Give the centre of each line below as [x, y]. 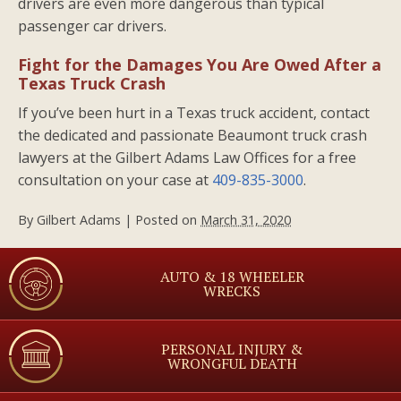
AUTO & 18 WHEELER [232, 276]
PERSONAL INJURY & [232, 349]
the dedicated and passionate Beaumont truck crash [192, 135]
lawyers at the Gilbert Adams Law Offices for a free [187, 157]
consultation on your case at [115, 179]
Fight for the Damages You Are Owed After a [200, 64]
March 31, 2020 [246, 219]
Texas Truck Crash [92, 83]
